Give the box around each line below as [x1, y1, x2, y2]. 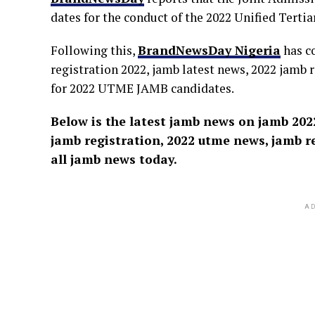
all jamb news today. [51, 151, 177, 167]
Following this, [51, 42, 138, 58]
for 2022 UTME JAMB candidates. [51, 80, 234, 96]
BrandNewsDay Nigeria [138, 42, 281, 58]
